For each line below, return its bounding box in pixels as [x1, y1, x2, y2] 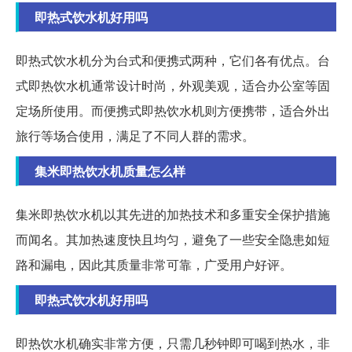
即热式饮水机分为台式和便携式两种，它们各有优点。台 [16, 51, 330, 70]
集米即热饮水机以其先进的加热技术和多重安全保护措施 [16, 205, 330, 224]
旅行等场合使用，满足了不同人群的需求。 [16, 126, 255, 145]
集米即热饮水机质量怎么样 [35, 162, 185, 181]
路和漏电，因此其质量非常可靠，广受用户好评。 [16, 255, 292, 274]
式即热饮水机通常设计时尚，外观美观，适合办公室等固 [16, 76, 330, 95]
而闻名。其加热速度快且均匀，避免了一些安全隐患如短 [16, 230, 330, 249]
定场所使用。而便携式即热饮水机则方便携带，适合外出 [16, 101, 330, 120]
